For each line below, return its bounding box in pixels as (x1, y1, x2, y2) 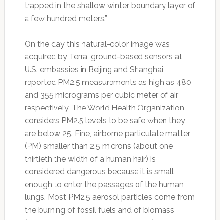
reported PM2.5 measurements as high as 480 (24, 78, 191, 87)
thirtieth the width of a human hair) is (24, 154, 156, 164)
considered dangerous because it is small (24, 167, 174, 177)
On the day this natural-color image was (24, 39, 170, 49)
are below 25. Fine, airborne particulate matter (24, 129, 190, 138)
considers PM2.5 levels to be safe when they (24, 116, 185, 126)
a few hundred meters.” (24, 14, 107, 24)
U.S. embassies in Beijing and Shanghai (24, 65, 163, 75)
